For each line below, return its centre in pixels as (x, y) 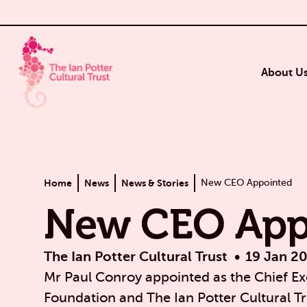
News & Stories (155, 183)
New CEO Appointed (246, 183)
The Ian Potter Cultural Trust (136, 257)
